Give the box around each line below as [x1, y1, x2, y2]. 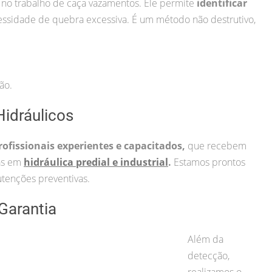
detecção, [188, 248, 229, 262]
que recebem [188, 138, 246, 152]
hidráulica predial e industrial [24, 155, 168, 169]
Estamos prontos [174, 155, 245, 169]
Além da [188, 232, 223, 246]
